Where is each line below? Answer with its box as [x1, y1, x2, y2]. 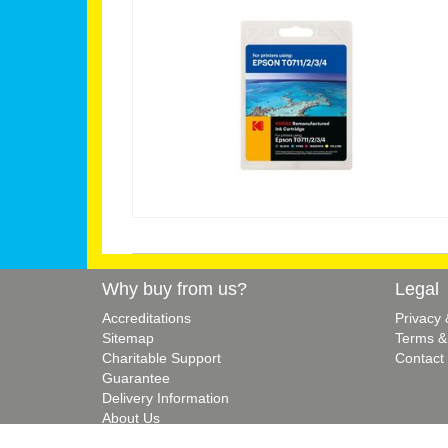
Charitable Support [102, 350, 221, 366]
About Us [102, 410, 160, 426]
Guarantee [102, 370, 170, 386]
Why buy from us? [102, 278, 247, 299]
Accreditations [102, 310, 191, 326]
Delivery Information [102, 390, 229, 406]
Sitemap [102, 330, 154, 346]
